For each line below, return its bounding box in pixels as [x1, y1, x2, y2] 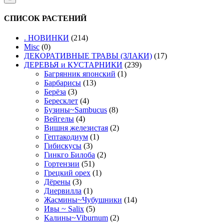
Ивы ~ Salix [44, 204, 84, 213]
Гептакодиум [44, 132, 88, 141]
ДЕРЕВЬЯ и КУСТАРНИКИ [24, 60, 122, 69]
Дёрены [44, 177, 70, 186]
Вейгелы [44, 114, 74, 123]
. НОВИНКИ [24, 33, 69, 42]
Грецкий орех [44, 168, 90, 177]
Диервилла [44, 186, 81, 195]
